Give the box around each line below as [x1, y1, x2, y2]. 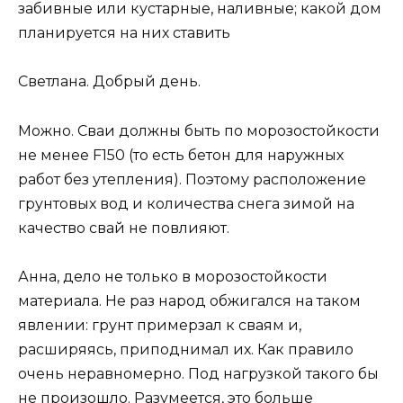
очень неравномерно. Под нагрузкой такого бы [18, 364, 379, 382]
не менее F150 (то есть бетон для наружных [18, 146, 344, 164]
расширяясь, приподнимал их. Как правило [18, 340, 354, 358]
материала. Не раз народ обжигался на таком [18, 291, 361, 309]
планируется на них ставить [18, 24, 230, 42]
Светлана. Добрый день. [18, 73, 201, 91]
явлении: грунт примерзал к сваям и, [18, 316, 301, 334]
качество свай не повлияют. [18, 219, 229, 237]
